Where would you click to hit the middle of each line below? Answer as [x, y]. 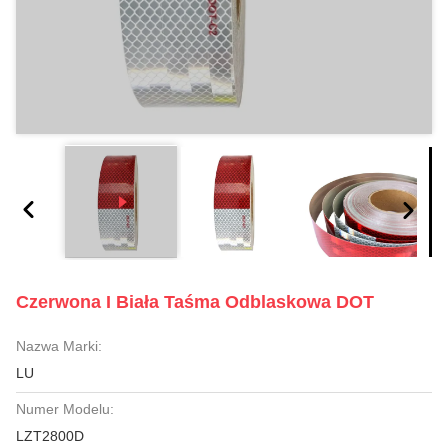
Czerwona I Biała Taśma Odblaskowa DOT [195, 302]
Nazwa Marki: [59, 346]
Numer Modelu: [65, 409]
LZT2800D [50, 436]
